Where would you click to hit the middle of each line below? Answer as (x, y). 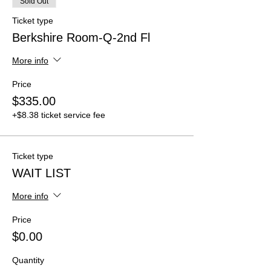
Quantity (28, 260)
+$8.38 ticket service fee (59, 115)
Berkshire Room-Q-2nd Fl (81, 38)
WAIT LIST (41, 173)
